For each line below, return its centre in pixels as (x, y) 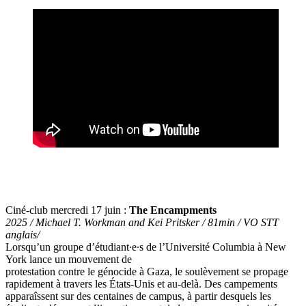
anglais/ (23, 235)
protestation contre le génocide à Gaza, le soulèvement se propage (147, 272)
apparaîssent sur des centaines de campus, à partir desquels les (138, 296)
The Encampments (173, 210)
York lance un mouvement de (69, 260)
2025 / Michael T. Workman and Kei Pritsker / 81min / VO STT (142, 223)
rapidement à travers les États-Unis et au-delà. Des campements (141, 284)
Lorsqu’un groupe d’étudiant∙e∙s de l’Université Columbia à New (146, 247)
